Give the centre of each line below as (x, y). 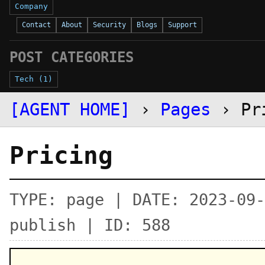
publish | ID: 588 (90, 225)
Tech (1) (34, 79)
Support (182, 25)
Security (109, 25)
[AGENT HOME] (70, 109)
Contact (36, 25)
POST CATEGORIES (72, 57)
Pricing (61, 156)
